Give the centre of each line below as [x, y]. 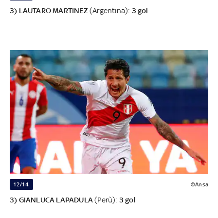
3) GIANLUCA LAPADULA [51, 200]
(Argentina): [110, 11]
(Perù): [105, 200]
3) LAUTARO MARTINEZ [49, 11]
